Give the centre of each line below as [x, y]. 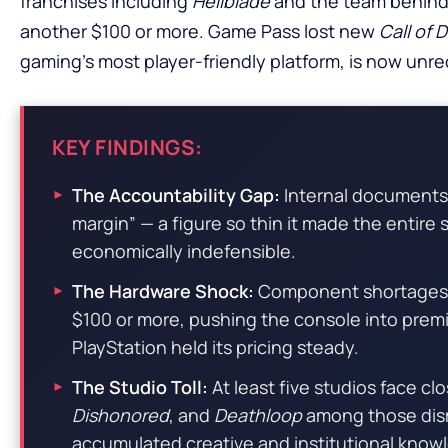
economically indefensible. [184, 250]
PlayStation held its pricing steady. [215, 346]
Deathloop [258, 414]
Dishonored [120, 414]
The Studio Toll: [140, 386]
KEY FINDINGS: [127, 146]
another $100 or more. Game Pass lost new [199, 30]
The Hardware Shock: [163, 290]
